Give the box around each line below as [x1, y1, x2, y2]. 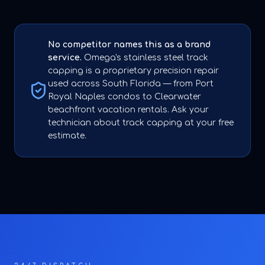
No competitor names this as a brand [48, 40, 211, 49]
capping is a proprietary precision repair [48, 66, 219, 75]
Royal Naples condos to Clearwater [48, 92, 201, 101]
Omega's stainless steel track [82, 53, 208, 62]
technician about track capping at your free [48, 118, 234, 127]
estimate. [48, 131, 86, 140]
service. [48, 53, 82, 62]
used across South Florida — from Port [48, 79, 214, 88]
